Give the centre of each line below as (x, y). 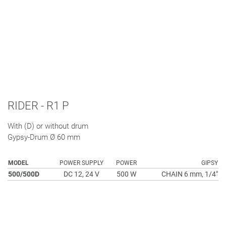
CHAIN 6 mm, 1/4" (190, 174)
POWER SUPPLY (81, 163)
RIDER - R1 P (38, 106)
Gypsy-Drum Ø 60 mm (44, 137)
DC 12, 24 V (81, 174)
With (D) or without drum (48, 126)
